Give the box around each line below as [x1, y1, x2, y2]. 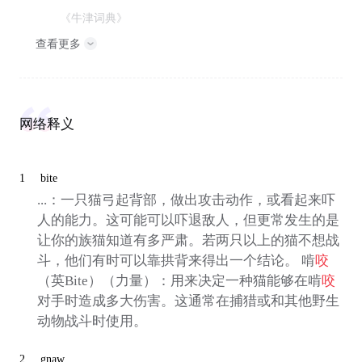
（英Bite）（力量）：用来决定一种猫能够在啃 [36, 273, 322, 289]
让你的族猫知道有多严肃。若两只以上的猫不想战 [36, 233, 339, 249]
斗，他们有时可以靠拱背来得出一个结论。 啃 [36, 253, 315, 269]
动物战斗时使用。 [36, 314, 147, 330]
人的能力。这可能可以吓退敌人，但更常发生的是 [36, 213, 339, 229]
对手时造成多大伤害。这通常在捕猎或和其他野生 [36, 293, 339, 309]
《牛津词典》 [60, 11, 128, 24]
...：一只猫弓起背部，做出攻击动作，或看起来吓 [36, 192, 335, 208]
